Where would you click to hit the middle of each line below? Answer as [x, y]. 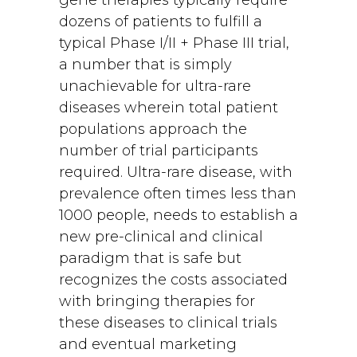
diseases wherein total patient [169, 108]
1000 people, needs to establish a [178, 215]
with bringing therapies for [157, 301]
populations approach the [153, 129]
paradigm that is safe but [150, 258]
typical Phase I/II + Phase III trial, [174, 43]
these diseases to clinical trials [168, 323]
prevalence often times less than [178, 194]
